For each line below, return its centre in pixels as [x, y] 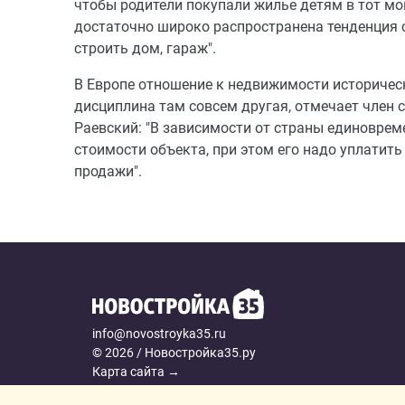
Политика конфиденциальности [188, 391]
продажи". [108, 171]
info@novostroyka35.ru [159, 334]
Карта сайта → [136, 372]
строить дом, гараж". [145, 48]
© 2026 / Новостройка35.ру [174, 353]
